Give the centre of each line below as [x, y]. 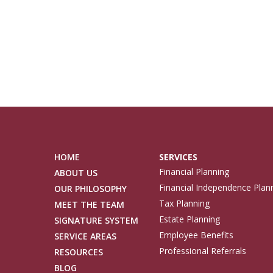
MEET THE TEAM [89, 204]
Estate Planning [189, 219]
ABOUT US [76, 173]
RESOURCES [78, 252]
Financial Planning [194, 172]
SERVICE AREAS [85, 236]
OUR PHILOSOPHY [90, 189]
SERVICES [178, 157]
